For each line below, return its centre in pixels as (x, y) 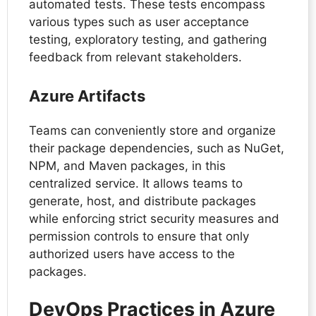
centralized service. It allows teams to (136, 183)
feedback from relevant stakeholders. (135, 57)
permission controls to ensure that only (139, 236)
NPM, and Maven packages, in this (127, 165)
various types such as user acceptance (139, 22)
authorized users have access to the (132, 254)
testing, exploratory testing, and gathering (148, 40)
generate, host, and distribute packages (142, 201)
